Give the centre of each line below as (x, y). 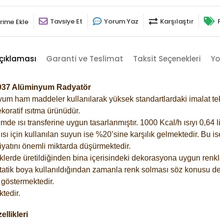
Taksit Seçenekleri (167, 58)
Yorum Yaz (121, 21)
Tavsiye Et (66, 21)
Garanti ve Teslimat (84, 58)
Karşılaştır (177, 21)
